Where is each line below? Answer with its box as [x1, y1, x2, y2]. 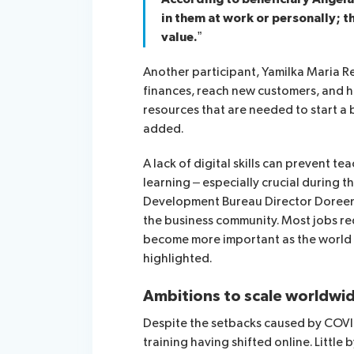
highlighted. [143, 250, 213, 266]
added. [143, 121, 184, 137]
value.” [161, 29, 201, 45]
